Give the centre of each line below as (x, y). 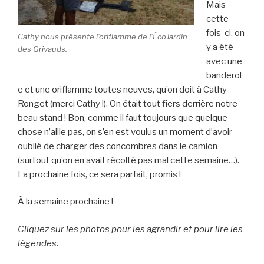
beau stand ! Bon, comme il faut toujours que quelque (123, 118)
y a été (220, 47)
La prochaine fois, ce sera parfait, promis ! (99, 174)
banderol (224, 75)
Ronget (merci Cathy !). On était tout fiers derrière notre (128, 103)
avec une (224, 61)
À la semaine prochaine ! (65, 202)
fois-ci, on (225, 33)
